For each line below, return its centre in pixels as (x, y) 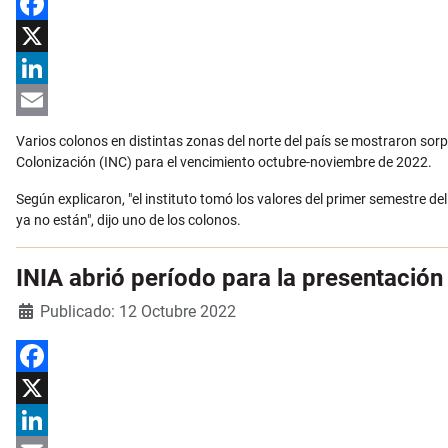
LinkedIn (42, 100)
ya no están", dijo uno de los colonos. (128, 220)
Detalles (41, 309)
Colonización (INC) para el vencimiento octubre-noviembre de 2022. (224, 162)
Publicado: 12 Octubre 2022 (138, 312)
